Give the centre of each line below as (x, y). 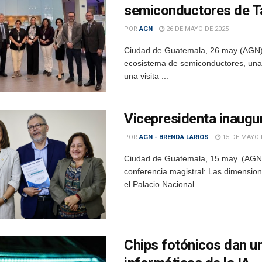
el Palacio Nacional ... (164, 185)
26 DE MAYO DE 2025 (196, 29)
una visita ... (146, 76)
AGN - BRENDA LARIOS (174, 137)
